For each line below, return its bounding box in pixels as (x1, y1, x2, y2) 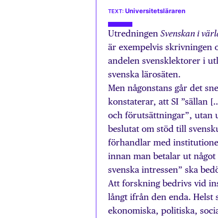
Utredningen (108, 28, 161, 38)
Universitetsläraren (125, 7, 185, 15)
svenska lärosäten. (108, 69, 181, 79)
